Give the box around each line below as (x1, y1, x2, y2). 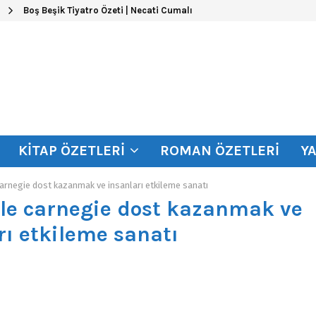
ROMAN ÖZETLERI (160, 142, 279, 159)
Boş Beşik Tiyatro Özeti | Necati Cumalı (23, 5, 193, 16)
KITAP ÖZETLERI (18, 142, 125, 159)
